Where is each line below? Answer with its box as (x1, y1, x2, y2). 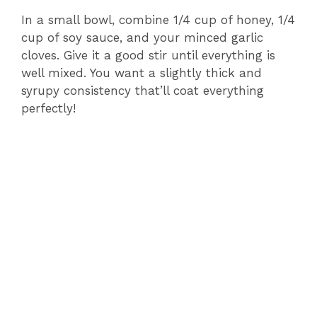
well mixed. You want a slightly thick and (21, 65, 262, 80)
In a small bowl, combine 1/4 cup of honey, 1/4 (21, 12, 295, 27)
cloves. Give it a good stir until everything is (21, 47, 275, 62)
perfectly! (21, 100, 76, 115)
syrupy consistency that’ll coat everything (21, 83, 264, 98)
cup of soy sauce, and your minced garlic (21, 30, 263, 45)
